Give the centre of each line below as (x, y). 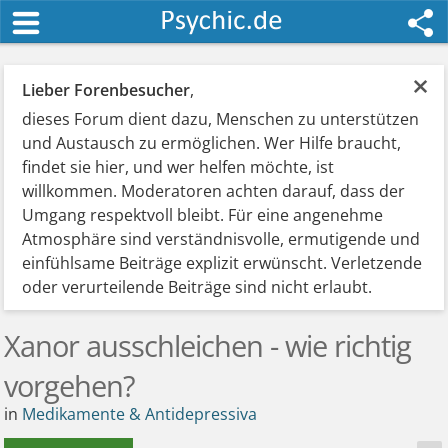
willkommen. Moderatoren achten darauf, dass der (214, 191)
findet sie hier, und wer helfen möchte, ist (178, 167)
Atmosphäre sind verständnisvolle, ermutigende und (221, 239)
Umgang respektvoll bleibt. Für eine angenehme (203, 215)
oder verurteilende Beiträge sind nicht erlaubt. (197, 287)
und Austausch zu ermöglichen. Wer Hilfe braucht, (212, 143)
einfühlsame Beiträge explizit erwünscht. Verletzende (222, 263)
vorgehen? (70, 385)
